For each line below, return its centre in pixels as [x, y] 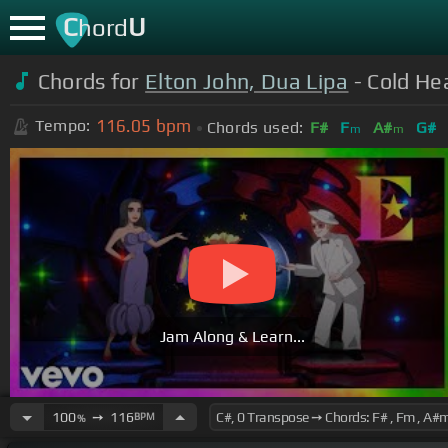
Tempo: [62, 126]
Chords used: [255, 127]
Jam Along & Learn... [232, 337]
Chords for [91, 81]
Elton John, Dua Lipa [247, 81]
